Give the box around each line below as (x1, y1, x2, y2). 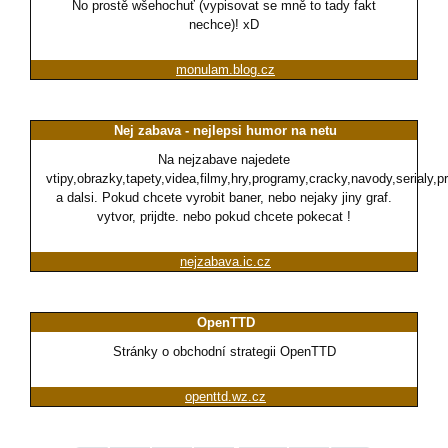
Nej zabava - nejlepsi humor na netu (114, 123, 337, 139)
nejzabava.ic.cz (180, 254, 271, 270)
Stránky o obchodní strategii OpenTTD (112, 344, 336, 360)
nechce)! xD (189, 17, 259, 33)
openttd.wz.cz (185, 389, 266, 405)
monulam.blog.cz (176, 62, 275, 78)
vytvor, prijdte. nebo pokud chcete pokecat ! (97, 209, 351, 225)
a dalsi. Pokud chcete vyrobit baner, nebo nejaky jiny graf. (56, 190, 392, 206)
